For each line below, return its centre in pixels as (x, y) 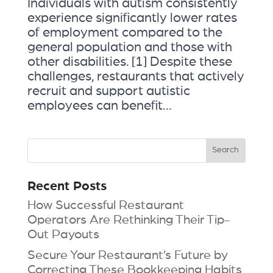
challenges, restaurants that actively (136, 76)
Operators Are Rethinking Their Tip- (128, 219)
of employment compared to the (125, 32)
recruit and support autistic (108, 90)
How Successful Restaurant (105, 205)
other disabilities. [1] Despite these (129, 61)
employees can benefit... (99, 105)
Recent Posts (67, 186)
